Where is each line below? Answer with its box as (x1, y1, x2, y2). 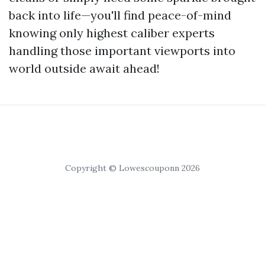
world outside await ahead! (9, 61, 160, 76)
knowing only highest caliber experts (9, 25, 215, 40)
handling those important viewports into (9, 43, 235, 58)
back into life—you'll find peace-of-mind (9, 8, 231, 22)
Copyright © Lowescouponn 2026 (65, 163, 200, 173)
